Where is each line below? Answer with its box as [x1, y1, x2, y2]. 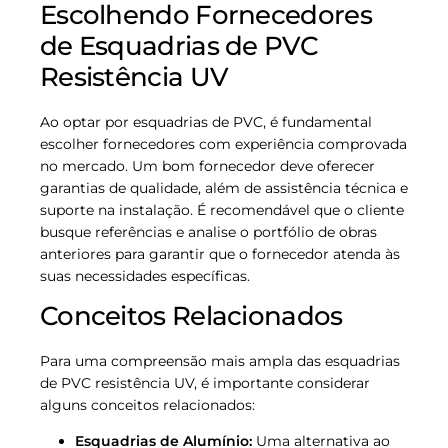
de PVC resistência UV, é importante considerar [40, 373, 370, 392]
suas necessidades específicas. [40, 267, 250, 286]
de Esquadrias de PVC [40, 30, 318, 63]
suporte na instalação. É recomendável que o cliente [40, 201, 404, 220]
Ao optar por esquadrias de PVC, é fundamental [40, 113, 372, 132]
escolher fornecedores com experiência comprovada [40, 135, 407, 154]
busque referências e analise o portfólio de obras [40, 223, 377, 242]
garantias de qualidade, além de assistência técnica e [40, 179, 408, 198]
